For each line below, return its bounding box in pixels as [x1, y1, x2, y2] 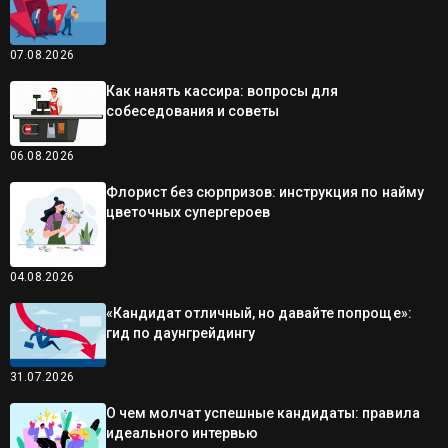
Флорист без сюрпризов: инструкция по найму [105, 183, 424, 200]
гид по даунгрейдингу [105, 324, 256, 341]
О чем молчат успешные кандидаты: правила [105, 404, 420, 421]
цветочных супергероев [105, 203, 271, 220]
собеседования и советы [105, 103, 280, 120]
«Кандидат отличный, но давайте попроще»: [105, 304, 412, 321]
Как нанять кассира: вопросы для [105, 83, 339, 100]
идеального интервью [105, 424, 259, 441]
